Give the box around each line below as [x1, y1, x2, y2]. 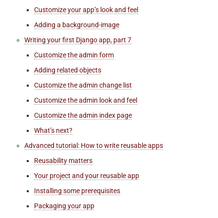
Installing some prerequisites [34, 186, 120, 195]
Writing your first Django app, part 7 [24, 36, 131, 44]
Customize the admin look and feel [34, 96, 137, 104]
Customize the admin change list [34, 81, 132, 89]
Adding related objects [34, 66, 101, 74]
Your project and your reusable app [34, 171, 139, 180]
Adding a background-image [34, 20, 119, 29]
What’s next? [34, 126, 73, 134]
